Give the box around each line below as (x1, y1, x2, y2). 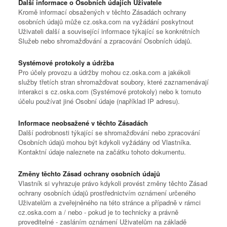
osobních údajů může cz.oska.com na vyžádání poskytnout (18, 17, 194, 26)
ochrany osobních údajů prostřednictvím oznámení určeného (18, 188, 196, 198)
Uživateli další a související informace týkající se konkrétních (18, 26, 200, 36)
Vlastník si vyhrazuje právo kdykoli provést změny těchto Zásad (18, 178, 207, 188)
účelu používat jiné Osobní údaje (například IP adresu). (18, 96, 180, 106)
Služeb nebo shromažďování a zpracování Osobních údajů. (18, 36, 192, 46)
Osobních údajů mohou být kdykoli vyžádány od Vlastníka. (18, 137, 192, 147)
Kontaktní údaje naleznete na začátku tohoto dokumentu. (18, 147, 186, 157)
